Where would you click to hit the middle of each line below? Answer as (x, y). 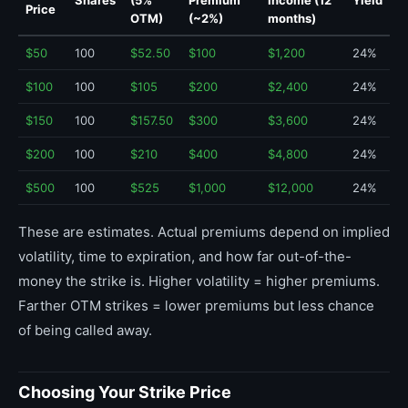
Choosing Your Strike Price (125, 392)
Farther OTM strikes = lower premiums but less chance (196, 306)
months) (292, 18)
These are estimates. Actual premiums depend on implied (204, 232)
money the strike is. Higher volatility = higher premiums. (199, 281)
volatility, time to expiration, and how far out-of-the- (185, 256)
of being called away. (85, 330)
